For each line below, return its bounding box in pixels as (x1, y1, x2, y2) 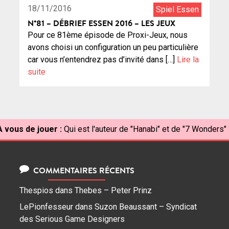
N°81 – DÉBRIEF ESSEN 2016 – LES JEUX (28, 17, 175, 29)
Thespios (19, 186, 53, 196)
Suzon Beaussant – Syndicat (95, 202, 197, 212)
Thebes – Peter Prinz (75, 186, 152, 196)
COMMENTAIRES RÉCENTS (31, 165, 134, 176)
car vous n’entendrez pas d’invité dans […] (28, 54, 177, 64)
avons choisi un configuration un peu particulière (28, 42, 198, 52)
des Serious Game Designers (19, 214, 125, 224)
